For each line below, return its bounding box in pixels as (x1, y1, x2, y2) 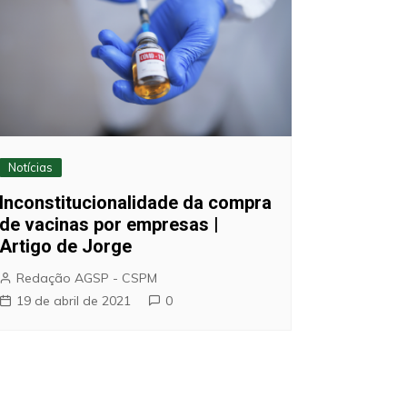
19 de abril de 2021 (15, 292, 131, 309)
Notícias (7, 159, 53, 174)
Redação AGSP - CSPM (15, 269, 157, 286)
